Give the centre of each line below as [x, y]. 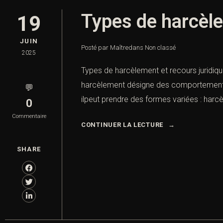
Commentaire [29, 116]
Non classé [160, 48]
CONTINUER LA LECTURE [122, 125]
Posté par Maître [105, 48]
